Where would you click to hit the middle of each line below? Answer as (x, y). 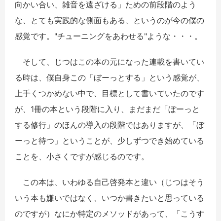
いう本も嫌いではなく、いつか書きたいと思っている (110, 198)
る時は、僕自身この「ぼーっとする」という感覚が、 (110, 78)
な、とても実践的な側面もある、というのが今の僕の (110, 20)
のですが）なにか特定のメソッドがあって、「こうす (110, 214)
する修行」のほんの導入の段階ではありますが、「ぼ (110, 125)
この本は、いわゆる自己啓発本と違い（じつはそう (110, 182)
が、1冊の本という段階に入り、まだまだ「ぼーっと (107, 109)
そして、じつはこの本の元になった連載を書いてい (110, 62)
